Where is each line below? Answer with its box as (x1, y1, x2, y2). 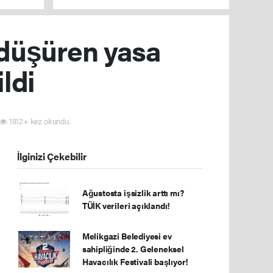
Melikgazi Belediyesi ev (82, 230, 172, 242)
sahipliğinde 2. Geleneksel (82, 243, 184, 255)
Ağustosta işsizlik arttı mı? (82, 186, 184, 199)
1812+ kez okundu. (7, 115, 71, 127)
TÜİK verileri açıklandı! (82, 199, 171, 211)
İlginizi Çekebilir (17, 150, 87, 163)
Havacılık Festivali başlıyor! (82, 255, 189, 268)
